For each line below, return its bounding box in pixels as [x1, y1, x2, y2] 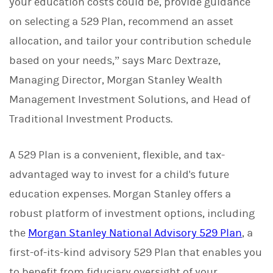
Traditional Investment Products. [9, 112, 172, 126]
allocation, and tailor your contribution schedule [9, 34, 251, 48]
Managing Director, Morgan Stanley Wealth [9, 73, 222, 87]
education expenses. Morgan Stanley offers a [9, 187, 231, 200]
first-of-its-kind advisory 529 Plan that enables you [9, 246, 262, 259]
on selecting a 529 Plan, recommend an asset [9, 15, 233, 28]
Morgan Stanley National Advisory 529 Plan [28, 226, 242, 239]
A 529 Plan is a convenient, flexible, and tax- [9, 148, 225, 161]
